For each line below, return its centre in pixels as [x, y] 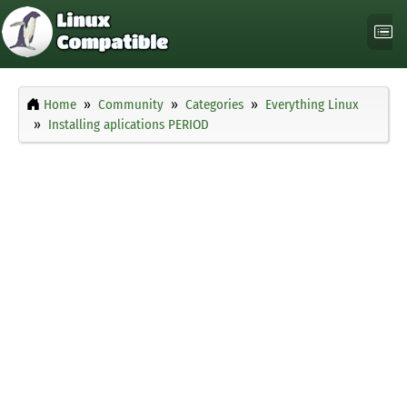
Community [131, 105]
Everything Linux [312, 105]
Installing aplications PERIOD [129, 125]
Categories [214, 105]
